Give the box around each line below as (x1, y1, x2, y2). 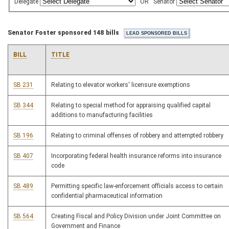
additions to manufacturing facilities (51, 111, 153, 119)
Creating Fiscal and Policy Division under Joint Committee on (51, 213, 221, 220)
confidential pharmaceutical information (51, 192, 163, 200)
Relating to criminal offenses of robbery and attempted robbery (51, 132, 223, 140)
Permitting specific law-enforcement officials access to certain (51, 182, 223, 190)
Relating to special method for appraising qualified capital (51, 102, 211, 109)
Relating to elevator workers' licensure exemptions (51, 81, 190, 89)
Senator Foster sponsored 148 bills (8, 29, 119, 37)
